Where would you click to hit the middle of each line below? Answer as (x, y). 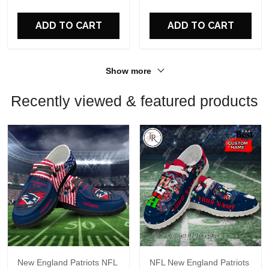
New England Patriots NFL (68, 262)
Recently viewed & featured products (134, 101)
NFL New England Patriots (199, 262)
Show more (130, 71)
